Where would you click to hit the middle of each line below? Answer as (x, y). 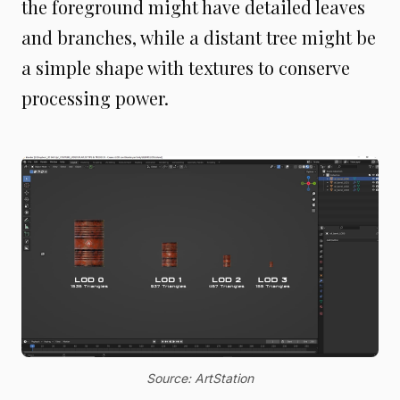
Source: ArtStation (200, 378)
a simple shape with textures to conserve (186, 67)
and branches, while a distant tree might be (199, 37)
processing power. (95, 97)
